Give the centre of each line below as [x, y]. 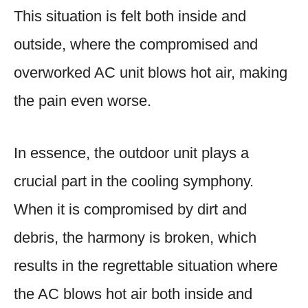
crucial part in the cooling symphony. [134, 181]
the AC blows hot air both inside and [133, 294]
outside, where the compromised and [136, 44]
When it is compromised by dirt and [130, 209]
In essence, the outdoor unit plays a [131, 153]
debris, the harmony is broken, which [135, 237]
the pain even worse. [82, 100]
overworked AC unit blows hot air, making [151, 72]
